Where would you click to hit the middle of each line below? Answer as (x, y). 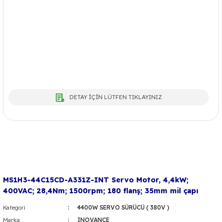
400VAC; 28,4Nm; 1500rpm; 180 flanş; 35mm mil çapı (101, 191)
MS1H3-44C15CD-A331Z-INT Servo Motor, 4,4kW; (96, 180)
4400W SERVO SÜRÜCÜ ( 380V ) (123, 207)
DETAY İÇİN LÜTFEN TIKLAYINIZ (116, 97)
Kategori (14, 207)
